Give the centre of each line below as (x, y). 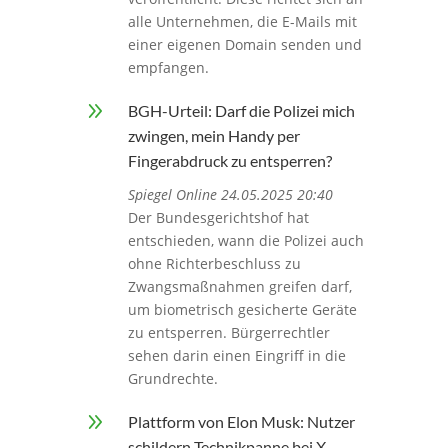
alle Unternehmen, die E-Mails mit (242, 22)
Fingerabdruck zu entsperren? (229, 161)
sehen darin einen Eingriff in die (236, 356)
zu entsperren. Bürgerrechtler (228, 333)
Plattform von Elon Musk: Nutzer (241, 422)
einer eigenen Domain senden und (244, 45)
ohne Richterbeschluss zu (214, 264)
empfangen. (168, 68)
